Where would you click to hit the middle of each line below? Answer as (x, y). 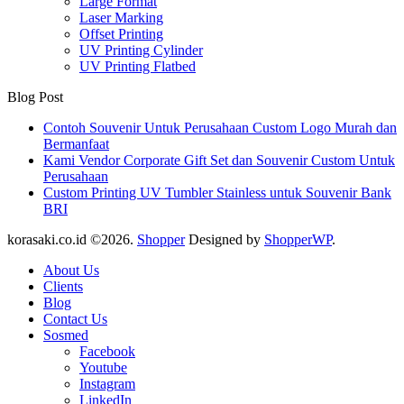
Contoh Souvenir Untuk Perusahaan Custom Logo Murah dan (220, 127)
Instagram (107, 383)
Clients (63, 286)
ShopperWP (298, 239)
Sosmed (66, 335)
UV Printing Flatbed (138, 66)
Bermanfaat (76, 143)
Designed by (225, 239)
